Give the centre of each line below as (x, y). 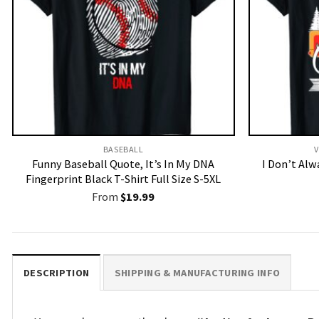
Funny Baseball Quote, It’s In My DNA (124, 164)
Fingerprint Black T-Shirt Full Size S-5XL (124, 179)
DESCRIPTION (57, 273)
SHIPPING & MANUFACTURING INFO (197, 273)
